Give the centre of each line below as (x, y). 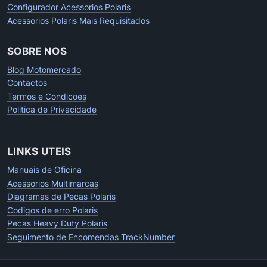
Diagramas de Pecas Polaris (61, 197)
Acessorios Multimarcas (53, 183)
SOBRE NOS (37, 51)
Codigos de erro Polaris (52, 210)
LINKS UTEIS (39, 151)
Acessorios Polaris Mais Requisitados (78, 20)
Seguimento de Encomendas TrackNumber (91, 237)
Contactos (27, 83)
